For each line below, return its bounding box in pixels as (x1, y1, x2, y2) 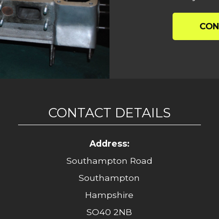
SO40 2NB (87, 207, 132, 218)
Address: (89, 138, 130, 149)
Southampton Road (66, 155, 153, 166)
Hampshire (85, 190, 134, 200)
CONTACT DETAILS (48, 105, 171, 121)
